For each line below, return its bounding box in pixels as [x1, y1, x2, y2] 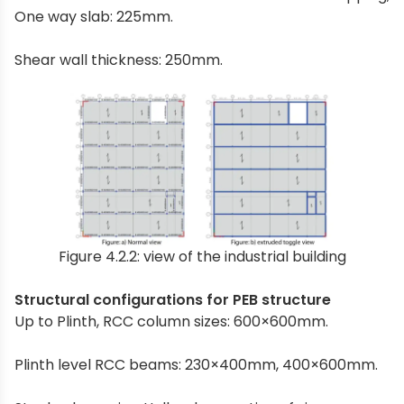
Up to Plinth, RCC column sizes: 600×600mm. [14, 311, 328, 333]
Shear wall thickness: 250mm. [14, 50, 223, 71]
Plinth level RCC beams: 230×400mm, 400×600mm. [14, 354, 378, 376]
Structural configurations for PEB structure [14, 289, 331, 311]
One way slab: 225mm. [14, 6, 173, 28]
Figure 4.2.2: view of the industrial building [58, 246, 346, 268]
